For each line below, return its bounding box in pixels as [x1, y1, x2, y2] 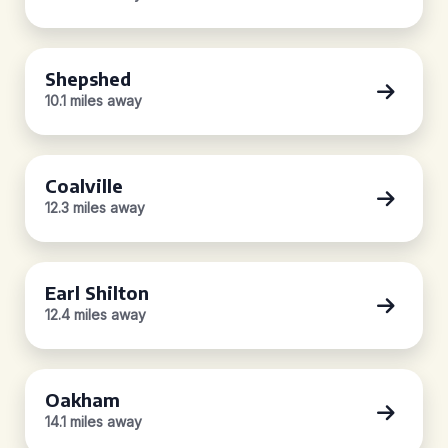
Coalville [45, 174, 123, 197]
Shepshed [45, 67, 131, 90]
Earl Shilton [45, 281, 149, 304]
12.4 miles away [45, 306, 146, 323]
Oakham [45, 388, 120, 411]
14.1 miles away [45, 413, 142, 430]
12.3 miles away [45, 199, 145, 216]
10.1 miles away [45, 92, 142, 109]
